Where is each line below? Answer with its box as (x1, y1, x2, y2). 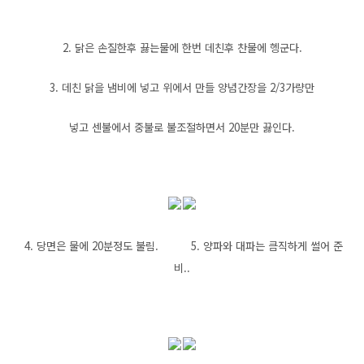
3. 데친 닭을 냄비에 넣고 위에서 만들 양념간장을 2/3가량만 (50, 80, 314, 95)
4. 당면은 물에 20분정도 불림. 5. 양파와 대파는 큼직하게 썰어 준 (21, 238, 343, 253)
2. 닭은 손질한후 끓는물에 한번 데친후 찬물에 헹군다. (62, 40, 302, 55)
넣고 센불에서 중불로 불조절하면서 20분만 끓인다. (69, 119, 295, 135)
